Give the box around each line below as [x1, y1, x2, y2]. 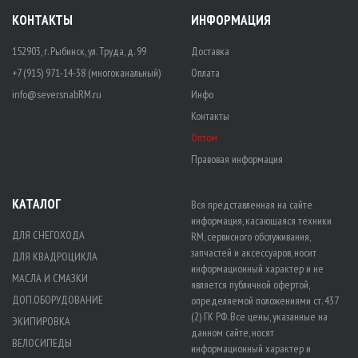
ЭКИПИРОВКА [12, 313, 70, 328]
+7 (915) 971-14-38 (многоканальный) [12, 65, 161, 80]
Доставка [191, 43, 229, 58]
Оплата [191, 65, 220, 80]
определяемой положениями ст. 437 [191, 292, 338, 308]
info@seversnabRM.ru [12, 86, 101, 101]
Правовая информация [191, 151, 283, 166]
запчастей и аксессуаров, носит [191, 245, 316, 260]
